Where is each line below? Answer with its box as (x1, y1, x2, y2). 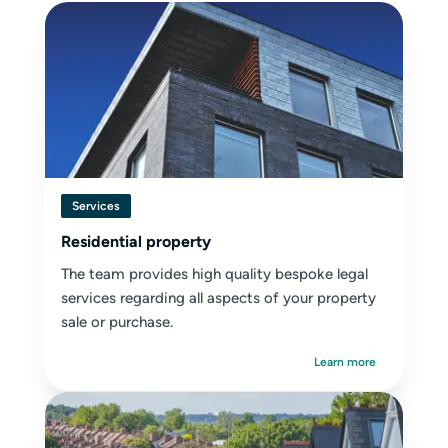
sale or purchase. (61, 313, 177, 331)
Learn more (314, 355, 376, 369)
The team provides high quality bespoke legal (61, 265, 368, 283)
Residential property (61, 232, 211, 251)
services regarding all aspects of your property (61, 289, 376, 307)
